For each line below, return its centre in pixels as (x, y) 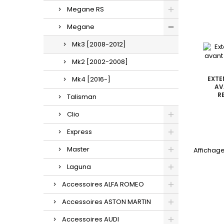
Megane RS (85, 9)
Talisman (82, 96)
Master (78, 149)
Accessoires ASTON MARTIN (106, 201)
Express (79, 131)
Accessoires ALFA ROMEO (103, 184)
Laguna (79, 166)
